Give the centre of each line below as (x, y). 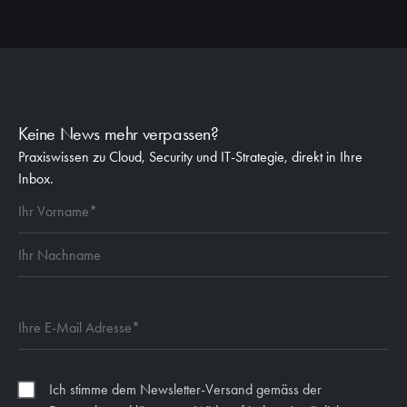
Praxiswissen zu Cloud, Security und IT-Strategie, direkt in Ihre (190, 157)
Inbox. (36, 179)
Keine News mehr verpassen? (119, 134)
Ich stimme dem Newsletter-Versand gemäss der (185, 389)
